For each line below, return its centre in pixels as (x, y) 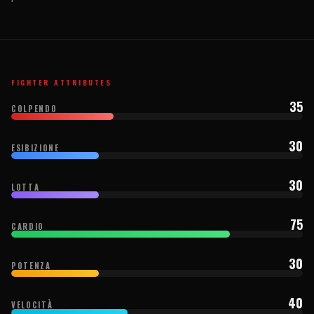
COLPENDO (34, 108)
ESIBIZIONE (35, 148)
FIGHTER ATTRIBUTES (61, 82)
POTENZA (31, 265)
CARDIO (28, 226)
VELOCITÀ (32, 305)
